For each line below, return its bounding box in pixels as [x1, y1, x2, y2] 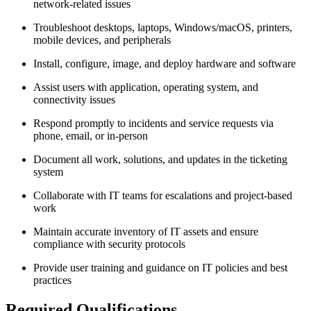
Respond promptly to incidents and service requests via [33, 117, 274, 130]
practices [33, 274, 72, 287]
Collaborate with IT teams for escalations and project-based [33, 190, 292, 202]
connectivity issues [33, 94, 115, 106]
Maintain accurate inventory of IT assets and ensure [33, 226, 258, 238]
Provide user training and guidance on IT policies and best [33, 262, 287, 274]
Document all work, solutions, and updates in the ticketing [33, 153, 287, 166]
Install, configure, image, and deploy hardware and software [33, 58, 296, 70]
